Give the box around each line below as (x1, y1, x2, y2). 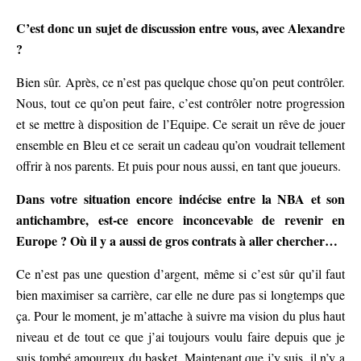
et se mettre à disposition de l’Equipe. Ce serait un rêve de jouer (16, 115, 345, 133)
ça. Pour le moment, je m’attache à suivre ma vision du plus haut (16, 307, 345, 325)
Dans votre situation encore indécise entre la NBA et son (16, 189, 345, 209)
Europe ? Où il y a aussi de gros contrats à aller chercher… (16, 231, 338, 251)
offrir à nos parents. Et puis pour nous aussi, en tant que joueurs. (16, 157, 341, 175)
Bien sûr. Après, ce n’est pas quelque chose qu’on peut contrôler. (16, 73, 345, 91)
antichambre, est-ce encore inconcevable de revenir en (16, 210, 345, 230)
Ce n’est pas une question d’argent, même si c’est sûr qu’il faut (16, 265, 345, 283)
